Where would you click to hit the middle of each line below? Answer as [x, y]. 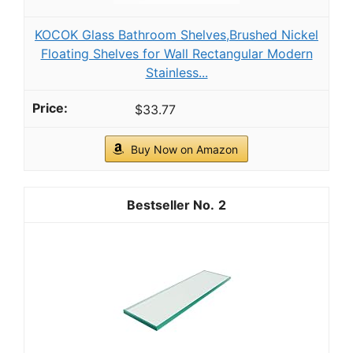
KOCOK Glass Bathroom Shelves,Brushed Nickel [176, 35]
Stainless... [176, 73]
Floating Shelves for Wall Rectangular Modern [176, 54]
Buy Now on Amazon [184, 149]
